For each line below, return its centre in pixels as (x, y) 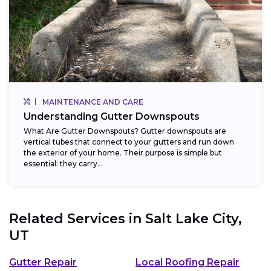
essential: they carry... (63, 163)
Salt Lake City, (194, 218)
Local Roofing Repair (188, 263)
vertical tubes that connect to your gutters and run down (129, 142)
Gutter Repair (43, 263)
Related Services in (77, 218)
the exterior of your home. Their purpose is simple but (123, 152)
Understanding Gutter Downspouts (112, 116)
